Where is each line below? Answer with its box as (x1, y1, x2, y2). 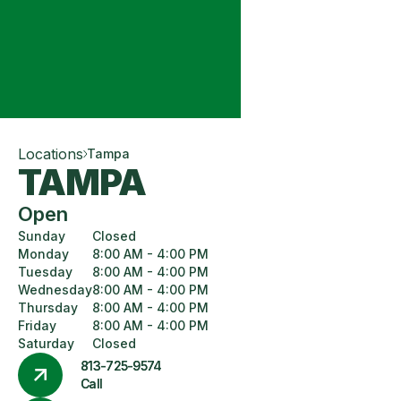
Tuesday (18, 264, 73, 279)
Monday (18, 246, 69, 261)
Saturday (18, 336, 74, 351)
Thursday (18, 300, 78, 315)
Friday (18, 318, 56, 333)
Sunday (18, 228, 65, 243)
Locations (18, 145, 83, 163)
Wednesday (18, 282, 92, 297)
